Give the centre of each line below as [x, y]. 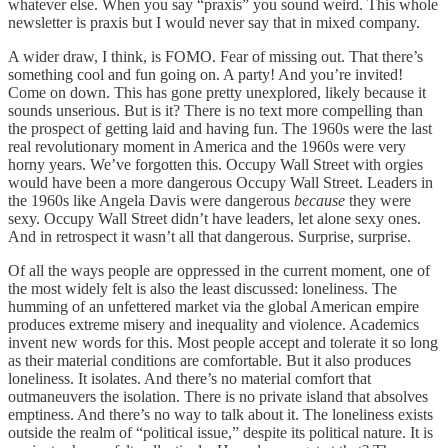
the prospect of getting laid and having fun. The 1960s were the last [220, 129]
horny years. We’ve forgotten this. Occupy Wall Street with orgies [215, 165]
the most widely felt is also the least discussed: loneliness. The [202, 289]
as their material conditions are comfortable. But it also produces [209, 361]
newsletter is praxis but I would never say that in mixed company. [214, 23]
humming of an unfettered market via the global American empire [213, 307]
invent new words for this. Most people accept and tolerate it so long [223, 343]
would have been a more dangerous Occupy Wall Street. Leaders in [220, 183]
